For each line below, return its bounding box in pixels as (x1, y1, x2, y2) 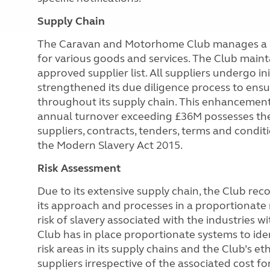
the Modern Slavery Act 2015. (37, 139, 184, 152)
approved (37, 66, 88, 80)
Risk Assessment (37, 162, 121, 175)
